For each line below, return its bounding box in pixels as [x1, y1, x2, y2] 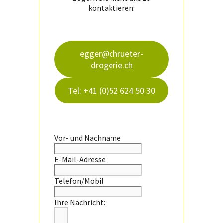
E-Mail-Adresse [54, 154, 106, 165]
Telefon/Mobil [54, 176, 104, 186]
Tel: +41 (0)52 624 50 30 [68, 85, 155, 97]
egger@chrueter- [80, 48, 143, 60]
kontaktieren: [88, 3, 135, 13]
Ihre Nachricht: [54, 197, 105, 208]
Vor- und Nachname [54, 133, 121, 143]
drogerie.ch [90, 59, 133, 71]
